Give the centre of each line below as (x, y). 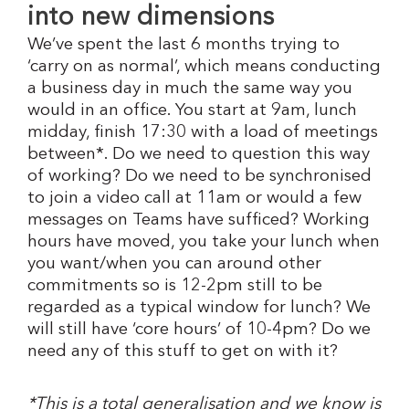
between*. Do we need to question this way (199, 155)
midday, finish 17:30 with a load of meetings (203, 133)
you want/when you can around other (174, 265)
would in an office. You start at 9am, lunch (192, 111)
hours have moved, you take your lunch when (204, 243)
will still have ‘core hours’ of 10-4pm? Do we (199, 330)
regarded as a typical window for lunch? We (199, 309)
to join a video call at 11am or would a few (194, 199)
